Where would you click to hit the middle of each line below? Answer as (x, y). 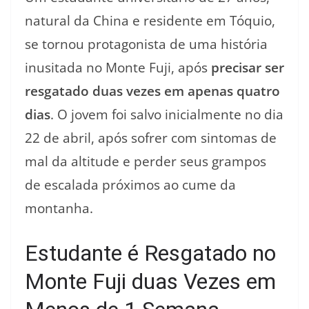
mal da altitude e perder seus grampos (146, 161)
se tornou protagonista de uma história (146, 44)
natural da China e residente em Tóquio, (150, 20)
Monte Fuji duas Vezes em (150, 282)
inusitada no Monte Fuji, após (118, 67)
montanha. (59, 208)
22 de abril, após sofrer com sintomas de (151, 138)
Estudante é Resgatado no (150, 253)
